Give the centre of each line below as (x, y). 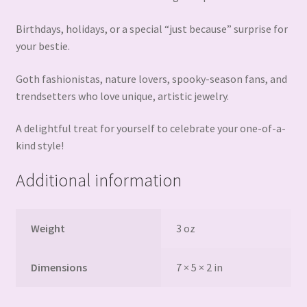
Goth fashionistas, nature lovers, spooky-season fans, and (151, 78)
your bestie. (42, 46)
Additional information (98, 180)
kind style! (39, 146)
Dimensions (59, 267)
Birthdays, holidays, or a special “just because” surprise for (151, 29)
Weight (48, 228)
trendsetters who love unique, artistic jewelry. (122, 96)
